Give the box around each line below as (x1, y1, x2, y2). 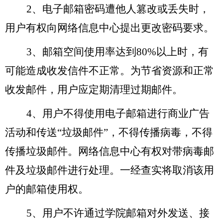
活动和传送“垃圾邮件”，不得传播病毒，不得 (5, 126, 213, 138)
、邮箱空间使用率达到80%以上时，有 (32, 45, 209, 58)
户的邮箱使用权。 (5, 183, 89, 195)
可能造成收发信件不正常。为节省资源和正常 (5, 64, 214, 77)
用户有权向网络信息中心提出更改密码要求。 (5, 21, 214, 34)
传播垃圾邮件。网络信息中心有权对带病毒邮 (5, 145, 214, 157)
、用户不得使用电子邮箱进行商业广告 (32, 107, 210, 119)
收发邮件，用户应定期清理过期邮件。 (5, 83, 183, 96)
